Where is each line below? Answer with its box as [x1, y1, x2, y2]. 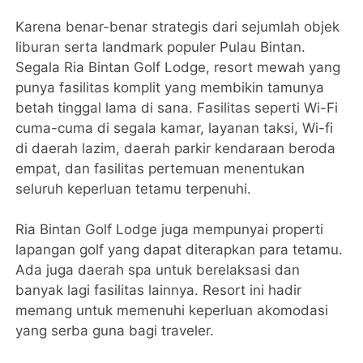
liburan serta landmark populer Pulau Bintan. [15, 39, 306, 56]
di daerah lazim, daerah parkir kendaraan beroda [15, 140, 336, 157]
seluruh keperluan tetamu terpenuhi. [15, 181, 252, 198]
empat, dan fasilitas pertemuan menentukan [15, 160, 305, 177]
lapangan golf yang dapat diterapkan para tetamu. [15, 241, 344, 258]
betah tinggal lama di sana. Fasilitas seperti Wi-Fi [15, 100, 339, 117]
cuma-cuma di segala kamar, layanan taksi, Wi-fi [15, 120, 334, 137]
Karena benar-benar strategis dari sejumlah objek [15, 19, 340, 36]
